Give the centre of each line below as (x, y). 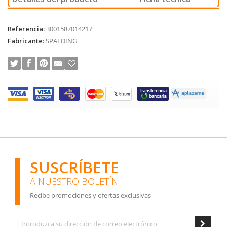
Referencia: (26, 29)
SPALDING (61, 40)
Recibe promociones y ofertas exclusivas (90, 195)
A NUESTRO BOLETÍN (74, 181)
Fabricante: (26, 40)
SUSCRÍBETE (74, 167)
